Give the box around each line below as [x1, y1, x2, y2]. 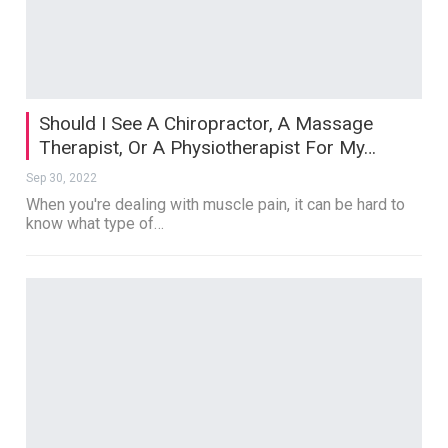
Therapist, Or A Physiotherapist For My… [39, 135, 377, 159]
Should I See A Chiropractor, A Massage [39, 111, 374, 135]
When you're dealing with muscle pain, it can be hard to [26, 194, 406, 214]
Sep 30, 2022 [26, 170, 98, 185]
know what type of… [26, 213, 165, 233]
